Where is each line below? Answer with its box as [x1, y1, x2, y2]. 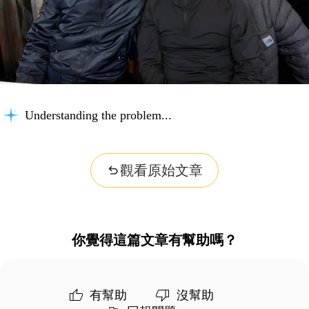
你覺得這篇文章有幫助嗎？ [72, 232, 237, 248]
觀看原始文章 [120, 163, 203, 178]
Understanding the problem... [25, 108, 172, 122]
